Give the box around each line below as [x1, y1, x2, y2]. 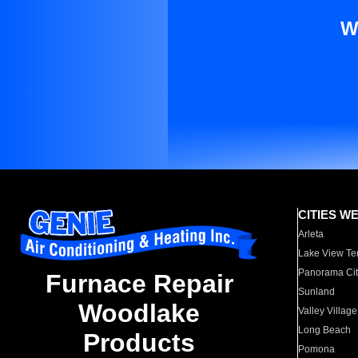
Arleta [298, 229, 324, 240]
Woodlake [78, 299, 200, 328]
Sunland [298, 286, 336, 297]
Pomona [298, 344, 336, 355]
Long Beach [298, 324, 352, 336]
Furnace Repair [45, 269, 233, 299]
